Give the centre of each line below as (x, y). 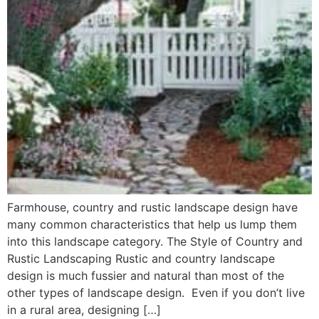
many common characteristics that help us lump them (152, 224)
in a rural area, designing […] (84, 310)
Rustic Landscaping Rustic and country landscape (141, 258)
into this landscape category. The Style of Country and (155, 241)
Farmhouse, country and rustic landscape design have (152, 207)
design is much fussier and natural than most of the (146, 276)
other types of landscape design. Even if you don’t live (156, 293)
